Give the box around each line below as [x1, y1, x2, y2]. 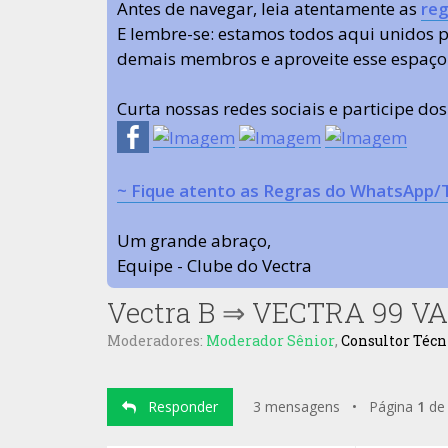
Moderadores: [107, 331, 206, 350]
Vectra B [107, 294, 215, 331]
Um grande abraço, [117, 229, 271, 252]
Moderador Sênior [206, 331, 335, 350]
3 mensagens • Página [253, 397, 417, 416]
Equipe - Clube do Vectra [117, 254, 312, 277]
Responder [136, 397, 218, 416]
